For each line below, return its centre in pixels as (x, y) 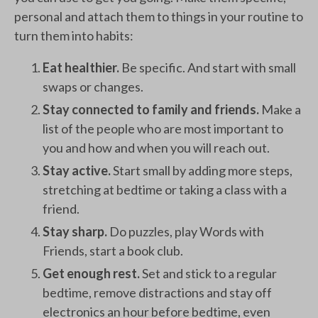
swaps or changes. (93, 87)
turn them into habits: (74, 35)
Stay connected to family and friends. (152, 109)
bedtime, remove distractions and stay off (157, 292)
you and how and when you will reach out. (156, 148)
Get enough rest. (92, 273)
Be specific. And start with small (209, 67)
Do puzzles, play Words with (187, 231)
